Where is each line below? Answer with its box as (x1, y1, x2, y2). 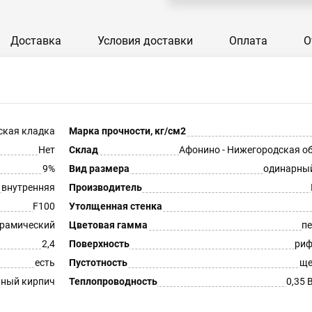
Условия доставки (97, 34, 193, 47)
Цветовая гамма (68, 219, 148, 231)
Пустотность (68, 257, 127, 268)
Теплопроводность (68, 276, 157, 287)
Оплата (229, 34, 267, 47)
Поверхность (68, 238, 130, 249)
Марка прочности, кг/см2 (68, 125, 186, 136)
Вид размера (68, 163, 130, 174)
